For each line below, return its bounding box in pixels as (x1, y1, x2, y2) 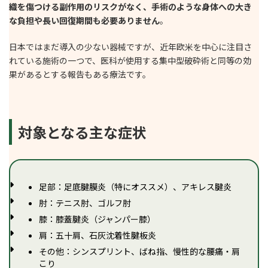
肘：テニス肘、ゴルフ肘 (39, 196, 131, 209)
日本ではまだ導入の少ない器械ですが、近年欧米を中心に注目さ (9, 40, 252, 53)
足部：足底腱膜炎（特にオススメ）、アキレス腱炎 (39, 180, 232, 193)
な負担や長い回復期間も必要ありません (9, 14, 160, 26)
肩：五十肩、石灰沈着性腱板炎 (39, 229, 156, 241)
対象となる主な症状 (18, 121, 147, 142)
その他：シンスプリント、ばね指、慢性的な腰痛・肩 (39, 245, 240, 257)
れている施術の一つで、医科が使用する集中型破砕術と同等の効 (9, 54, 251, 66)
